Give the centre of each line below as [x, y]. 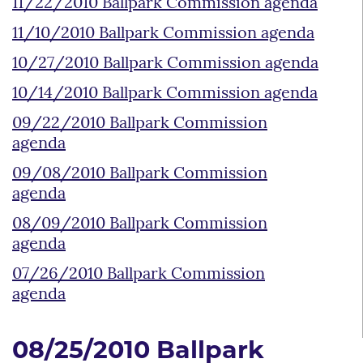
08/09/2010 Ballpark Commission [140, 224]
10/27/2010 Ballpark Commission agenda [165, 64]
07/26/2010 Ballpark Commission [139, 274]
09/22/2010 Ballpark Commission [140, 124]
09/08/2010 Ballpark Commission [140, 174]
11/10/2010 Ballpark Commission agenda [163, 34]
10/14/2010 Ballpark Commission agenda [165, 94]
